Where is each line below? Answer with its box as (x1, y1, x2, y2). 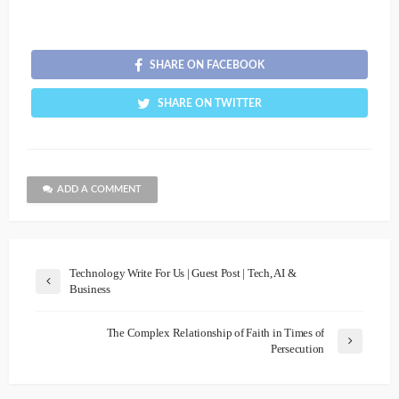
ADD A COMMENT (57, 183, 142, 194)
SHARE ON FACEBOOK (150, 59, 265, 70)
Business (69, 281, 110, 296)
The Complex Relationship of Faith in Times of (106, 325, 324, 339)
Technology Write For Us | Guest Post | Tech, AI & (69, 265, 297, 280)
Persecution (270, 341, 324, 355)
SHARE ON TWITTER (158, 97, 262, 109)
